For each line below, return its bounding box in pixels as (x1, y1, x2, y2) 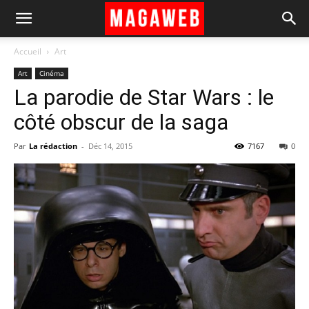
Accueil (14, 46, 41, 57)
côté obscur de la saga (14, 109, 228, 135)
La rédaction (29, 141, 77, 151)
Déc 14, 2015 (88, 141, 132, 151)
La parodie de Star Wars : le (14, 84, 274, 110)
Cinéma (39, 68, 64, 78)
